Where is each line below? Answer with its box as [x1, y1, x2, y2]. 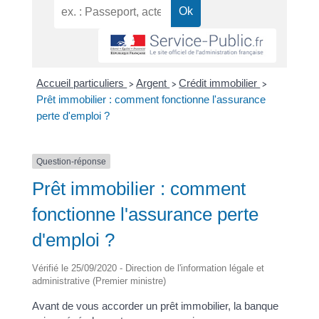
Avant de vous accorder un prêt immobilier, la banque [31, 300, 278, 313]
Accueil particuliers [36, 76, 127, 89]
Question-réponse [36, 156, 106, 167]
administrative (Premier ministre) [31, 276, 166, 287]
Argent [136, 76, 170, 89]
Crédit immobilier [179, 76, 261, 89]
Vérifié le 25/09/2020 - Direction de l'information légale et [31, 263, 264, 274]
